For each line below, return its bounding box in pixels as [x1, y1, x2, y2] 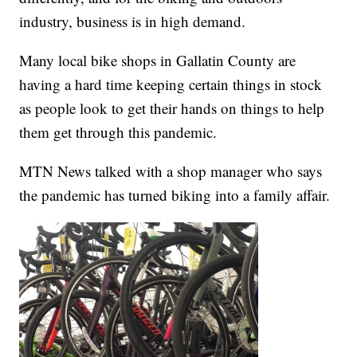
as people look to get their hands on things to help [19, 98, 325, 119]
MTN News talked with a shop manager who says [19, 161, 323, 182]
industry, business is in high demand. [19, 11, 246, 32]
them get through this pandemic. [19, 122, 218, 143]
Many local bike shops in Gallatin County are [19, 50, 296, 71]
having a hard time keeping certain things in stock [19, 74, 323, 95]
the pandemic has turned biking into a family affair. [19, 185, 331, 206]
